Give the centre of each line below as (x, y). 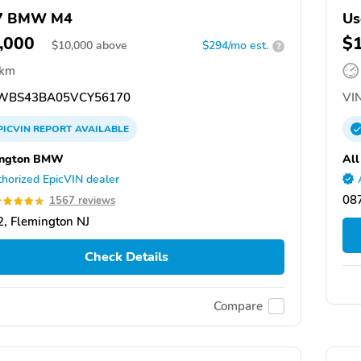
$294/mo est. (235, 46)
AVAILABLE (101, 129)
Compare (238, 307)
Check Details (126, 257)
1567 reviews (82, 201)
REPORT (53, 129)
